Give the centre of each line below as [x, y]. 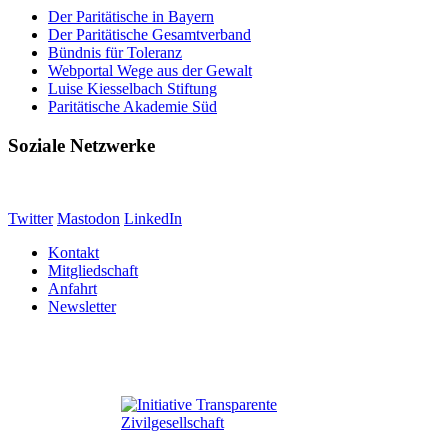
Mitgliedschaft [93, 270]
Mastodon [88, 218]
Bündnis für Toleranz [115, 53]
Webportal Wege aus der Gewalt [150, 71]
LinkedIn [153, 218]
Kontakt [73, 252]
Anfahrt [72, 288]
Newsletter [82, 306]
